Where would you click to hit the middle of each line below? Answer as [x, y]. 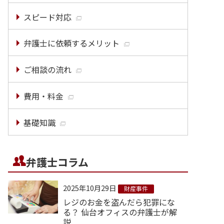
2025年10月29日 [89, 187]
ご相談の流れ [47, 70]
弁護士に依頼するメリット [71, 43]
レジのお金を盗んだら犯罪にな [119, 202]
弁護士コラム [57, 162]
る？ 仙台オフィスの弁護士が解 [120, 212]
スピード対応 [47, 17]
